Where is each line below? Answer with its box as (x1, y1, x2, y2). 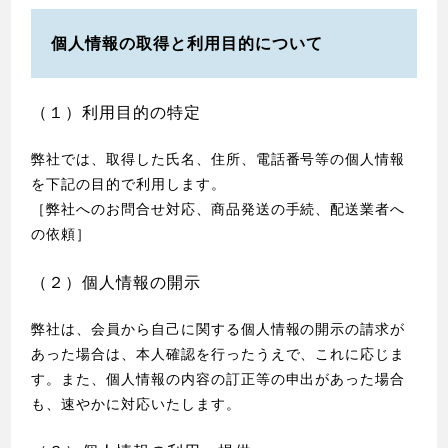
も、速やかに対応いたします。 (31, 395, 241, 412)
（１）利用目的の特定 (31, 104, 201, 122)
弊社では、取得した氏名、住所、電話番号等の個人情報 (31, 151, 406, 168)
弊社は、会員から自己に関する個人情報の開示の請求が (31, 320, 406, 337)
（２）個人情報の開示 (31, 273, 201, 291)
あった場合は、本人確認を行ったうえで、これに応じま (31, 345, 406, 362)
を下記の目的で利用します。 (31, 176, 226, 193)
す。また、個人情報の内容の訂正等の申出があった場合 (31, 370, 406, 387)
